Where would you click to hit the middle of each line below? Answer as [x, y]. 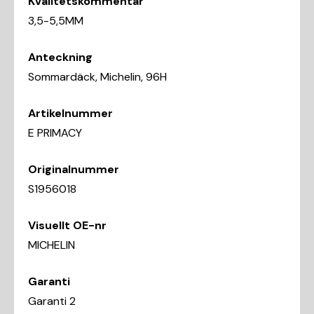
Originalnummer [74, 169]
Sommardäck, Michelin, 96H [97, 76]
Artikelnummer [70, 113]
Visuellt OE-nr [67, 225]
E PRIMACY [55, 132]
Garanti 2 [52, 301]
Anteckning [60, 57]
